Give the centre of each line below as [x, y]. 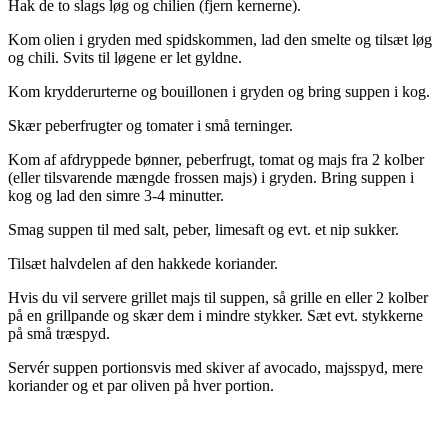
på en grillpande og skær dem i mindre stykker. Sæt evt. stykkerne [215, 315]
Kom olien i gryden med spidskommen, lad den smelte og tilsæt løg [220, 39]
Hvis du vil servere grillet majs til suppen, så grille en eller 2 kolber [218, 297]
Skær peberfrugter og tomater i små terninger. [150, 125]
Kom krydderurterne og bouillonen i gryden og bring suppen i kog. [219, 91]
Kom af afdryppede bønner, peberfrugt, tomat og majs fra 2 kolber [216, 159]
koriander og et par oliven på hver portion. [141, 385]
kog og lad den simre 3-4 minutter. [116, 195]
